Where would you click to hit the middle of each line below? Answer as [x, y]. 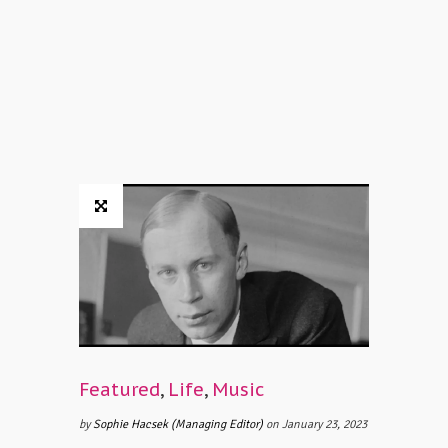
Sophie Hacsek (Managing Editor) [179, 425]
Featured [119, 390]
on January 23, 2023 [316, 425]
